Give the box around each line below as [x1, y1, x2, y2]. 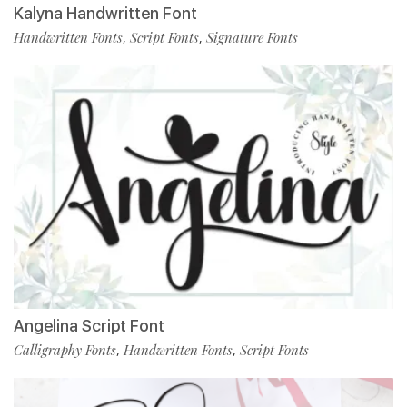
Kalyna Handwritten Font [14, 4, 197, 24]
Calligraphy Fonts [14, 341, 116, 360]
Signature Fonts [206, 28, 298, 47]
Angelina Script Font [14, 316, 164, 336]
